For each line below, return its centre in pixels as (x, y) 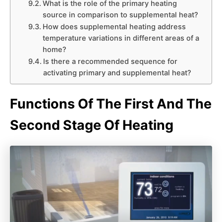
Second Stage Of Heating (92, 125)
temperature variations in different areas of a (121, 38)
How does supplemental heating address (114, 27)
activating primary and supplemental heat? (117, 73)
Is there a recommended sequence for (110, 61)
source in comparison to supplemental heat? (120, 15)
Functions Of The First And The (111, 104)
